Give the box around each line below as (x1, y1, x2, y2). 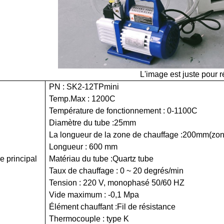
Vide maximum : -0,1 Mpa (48, 190, 139, 199)
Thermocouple (48, 214, 100, 223)
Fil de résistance (116, 202, 175, 211)
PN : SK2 (48, 82, 82, 91)
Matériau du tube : (48, 154, 112, 163)
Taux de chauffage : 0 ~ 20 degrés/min (48, 166, 183, 175)
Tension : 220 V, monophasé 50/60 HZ (48, 178, 184, 187)
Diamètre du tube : (48, 118, 114, 127)
